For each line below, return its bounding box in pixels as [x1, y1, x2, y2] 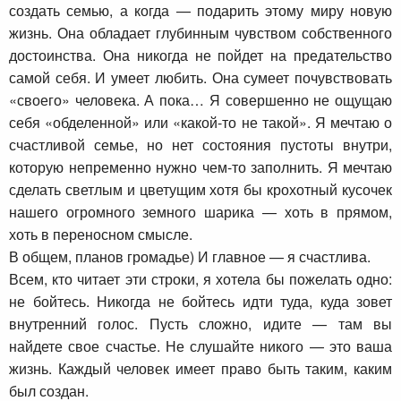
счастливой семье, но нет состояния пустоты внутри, [9, 133, 392, 155]
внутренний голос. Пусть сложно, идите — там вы [9, 312, 392, 334]
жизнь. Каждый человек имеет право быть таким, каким [9, 357, 392, 379]
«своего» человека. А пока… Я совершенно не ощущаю [9, 89, 392, 110]
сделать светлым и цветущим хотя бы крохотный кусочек [9, 178, 392, 200]
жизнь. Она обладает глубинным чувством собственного [9, 21, 392, 43]
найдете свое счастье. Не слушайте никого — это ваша [9, 335, 392, 356]
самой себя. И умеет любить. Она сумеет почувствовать [9, 66, 392, 88]
